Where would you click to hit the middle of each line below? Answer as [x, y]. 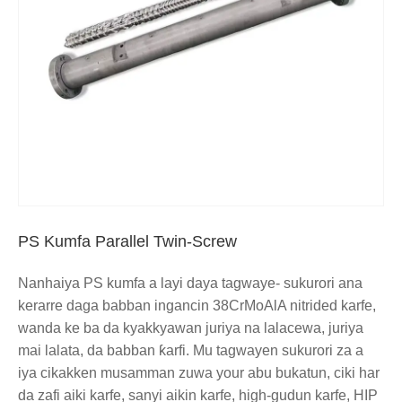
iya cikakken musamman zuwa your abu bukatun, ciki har [199, 373]
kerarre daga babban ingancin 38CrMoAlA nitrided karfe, [197, 306]
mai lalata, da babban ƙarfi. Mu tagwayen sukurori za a [191, 351]
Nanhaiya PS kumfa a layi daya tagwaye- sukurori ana [190, 284]
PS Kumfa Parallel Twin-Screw [127, 242]
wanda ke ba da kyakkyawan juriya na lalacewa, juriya [191, 328]
